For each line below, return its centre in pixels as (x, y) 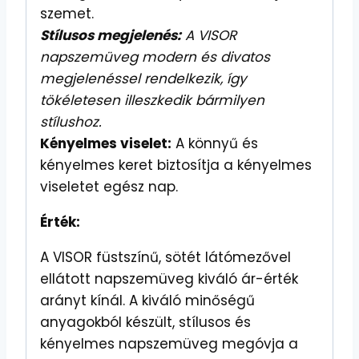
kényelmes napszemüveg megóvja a (169, 344)
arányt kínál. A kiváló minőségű (147, 301)
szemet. (67, 14)
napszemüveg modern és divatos (155, 57)
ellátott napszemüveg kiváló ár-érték (169, 279)
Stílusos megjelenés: (111, 36)
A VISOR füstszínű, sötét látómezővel (165, 258)
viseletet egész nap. (109, 187)
